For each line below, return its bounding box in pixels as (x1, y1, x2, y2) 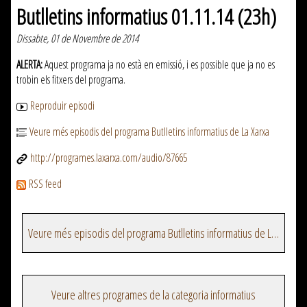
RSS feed (29, 176, 62, 192)
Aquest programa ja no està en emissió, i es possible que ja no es (42, 57, 275, 73)
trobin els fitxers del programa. (16, 72, 125, 88)
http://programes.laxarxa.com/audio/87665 (30, 150, 187, 166)
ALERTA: (16, 57, 42, 73)
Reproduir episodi (30, 98, 95, 114)
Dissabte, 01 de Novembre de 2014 (16, 31, 138, 47)
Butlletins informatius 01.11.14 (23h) (16, 1, 276, 32)
